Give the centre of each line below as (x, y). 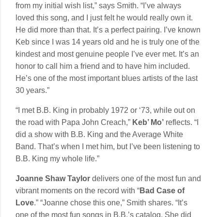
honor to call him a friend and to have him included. (103, 66)
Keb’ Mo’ (149, 122)
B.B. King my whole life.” (57, 158)
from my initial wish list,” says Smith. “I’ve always (98, 5)
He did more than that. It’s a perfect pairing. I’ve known (108, 30)
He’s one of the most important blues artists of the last (107, 78)
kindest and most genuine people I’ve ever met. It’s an (107, 54)
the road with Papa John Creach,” (74, 122)
